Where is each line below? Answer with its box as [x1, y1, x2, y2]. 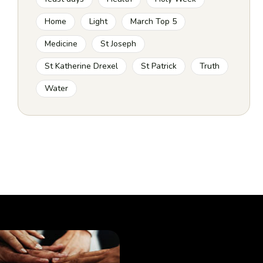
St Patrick [141, 60, 177, 72]
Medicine [45, 38, 78, 49]
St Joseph [100, 38, 137, 49]
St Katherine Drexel [45, 60, 119, 72]
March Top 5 [130, 16, 177, 27]
